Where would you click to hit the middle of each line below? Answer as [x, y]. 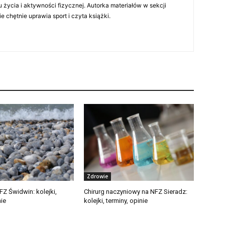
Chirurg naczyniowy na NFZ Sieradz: [136, 191]
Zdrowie [98, 176]
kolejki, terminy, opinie [116, 200]
